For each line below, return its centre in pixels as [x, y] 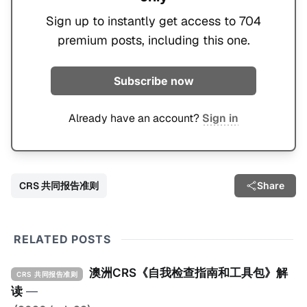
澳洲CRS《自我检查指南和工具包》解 [188, 273]
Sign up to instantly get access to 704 [153, 21]
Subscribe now [153, 81]
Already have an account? [135, 119]
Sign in [220, 119]
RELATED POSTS [62, 240]
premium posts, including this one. [153, 40]
